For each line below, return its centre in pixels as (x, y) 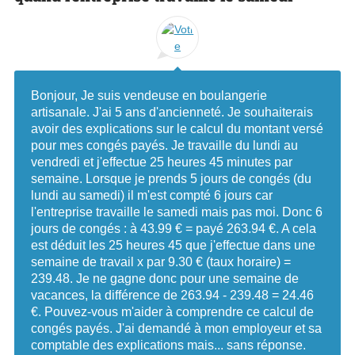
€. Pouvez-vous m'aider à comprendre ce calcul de (172, 312)
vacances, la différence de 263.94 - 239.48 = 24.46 (172, 296)
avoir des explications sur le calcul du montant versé (177, 129)
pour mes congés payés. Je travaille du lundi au (164, 146)
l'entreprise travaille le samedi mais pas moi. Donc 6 (177, 212)
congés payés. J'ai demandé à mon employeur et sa (176, 329)
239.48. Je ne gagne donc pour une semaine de (165, 279)
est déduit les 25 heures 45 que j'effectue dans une (173, 246)
